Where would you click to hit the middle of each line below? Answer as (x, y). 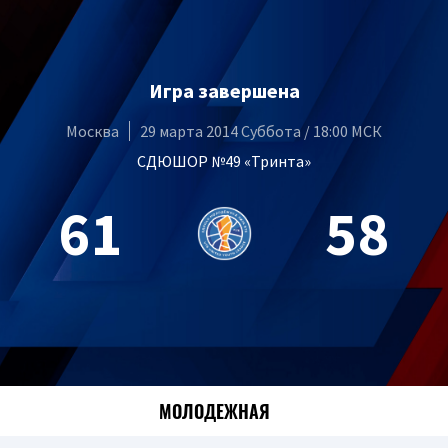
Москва (92, 130)
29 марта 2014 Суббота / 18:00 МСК (261, 130)
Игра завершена (224, 90)
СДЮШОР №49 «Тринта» (224, 160)
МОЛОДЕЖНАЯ (214, 410)
